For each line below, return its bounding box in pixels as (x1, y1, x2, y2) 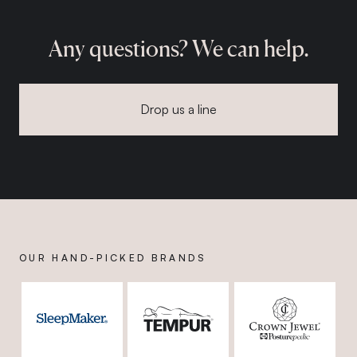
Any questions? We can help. (48, 35, 309, 62)
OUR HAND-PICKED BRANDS (19, 252, 206, 265)
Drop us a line (140, 101, 217, 118)
